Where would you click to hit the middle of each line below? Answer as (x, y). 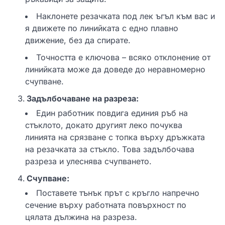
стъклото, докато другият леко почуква (104, 125)
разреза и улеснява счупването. (88, 161)
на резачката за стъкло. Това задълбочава (110, 149)
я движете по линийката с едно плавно (102, 28)
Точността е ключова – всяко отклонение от (123, 57)
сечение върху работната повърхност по (106, 205)
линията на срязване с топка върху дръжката (115, 137)
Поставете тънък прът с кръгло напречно (118, 193)
